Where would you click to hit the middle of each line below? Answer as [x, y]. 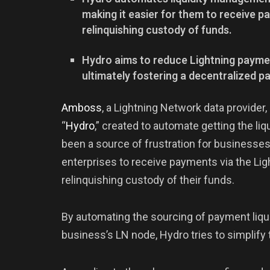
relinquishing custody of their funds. [148, 180]
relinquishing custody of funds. [157, 30]
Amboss [82, 107]
